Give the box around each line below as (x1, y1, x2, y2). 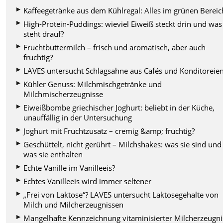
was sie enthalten (23, 149, 83, 159)
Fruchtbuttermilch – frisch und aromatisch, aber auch (23, 42, 206, 52)
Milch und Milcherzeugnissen (23, 199, 124, 210)
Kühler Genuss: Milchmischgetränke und (23, 79, 162, 89)
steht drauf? (23, 28, 64, 39)
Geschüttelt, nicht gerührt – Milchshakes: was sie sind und (23, 139, 222, 149)
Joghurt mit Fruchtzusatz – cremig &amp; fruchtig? (23, 125, 195, 136)
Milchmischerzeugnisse (23, 89, 104, 99)
